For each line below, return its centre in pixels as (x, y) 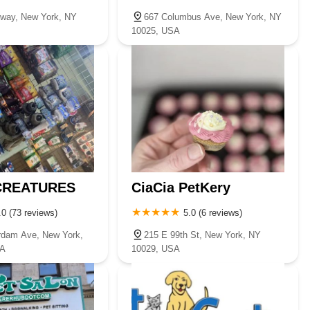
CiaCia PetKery (181, 187)
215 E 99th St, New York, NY (203, 235)
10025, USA (156, 30)
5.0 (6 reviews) (213, 212)
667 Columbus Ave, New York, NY (213, 17)
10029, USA (156, 248)
